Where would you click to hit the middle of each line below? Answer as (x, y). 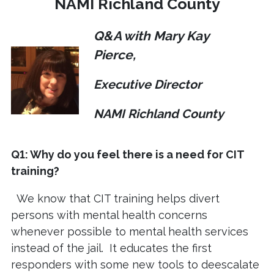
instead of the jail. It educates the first (111, 248)
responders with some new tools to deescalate (135, 265)
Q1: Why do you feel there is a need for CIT (128, 155)
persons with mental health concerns (109, 215)
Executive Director (148, 85)
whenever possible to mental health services (130, 232)
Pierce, (115, 55)
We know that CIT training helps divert (115, 199)
